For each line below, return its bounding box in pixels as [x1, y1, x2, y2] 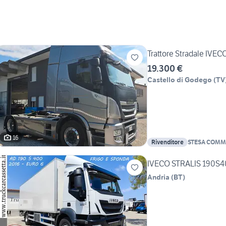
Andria [147, 173, 169, 182]
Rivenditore [151, 138, 184, 146]
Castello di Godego [147, 75, 212, 85]
